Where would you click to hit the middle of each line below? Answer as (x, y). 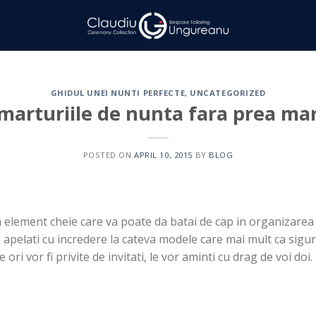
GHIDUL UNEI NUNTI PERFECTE (118, 93)
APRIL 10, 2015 (163, 154)
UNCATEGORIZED (228, 93)
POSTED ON (109, 154)
